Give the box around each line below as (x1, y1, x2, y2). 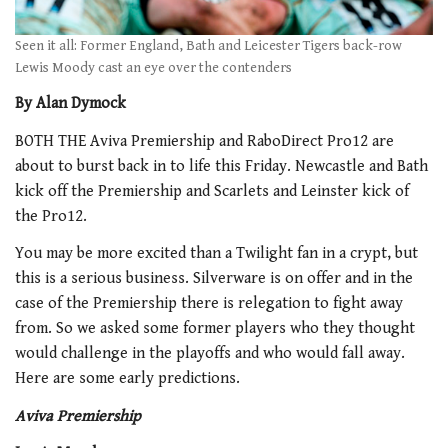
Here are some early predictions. (15, 369, 240, 389)
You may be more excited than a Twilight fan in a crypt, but (15, 244, 418, 264)
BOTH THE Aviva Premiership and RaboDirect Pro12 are (15, 131, 394, 151)
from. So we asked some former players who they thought (15, 319, 415, 339)
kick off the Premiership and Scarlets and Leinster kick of (15, 181, 409, 201)
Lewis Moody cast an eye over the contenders (15, 59, 292, 76)
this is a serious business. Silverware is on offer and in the (15, 269, 413, 289)
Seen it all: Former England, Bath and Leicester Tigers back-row (15, 37, 402, 54)
